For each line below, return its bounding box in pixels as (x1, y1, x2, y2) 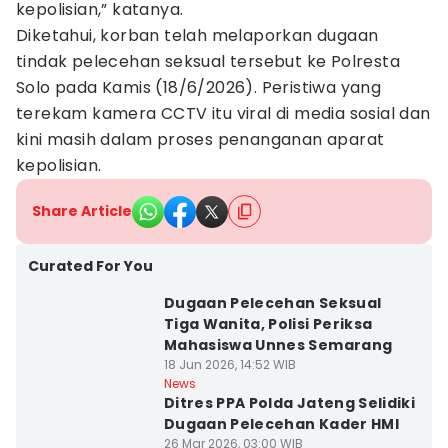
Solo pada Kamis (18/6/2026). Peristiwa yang (16, 76, 382, 99)
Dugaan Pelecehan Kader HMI (163, 414, 399, 434)
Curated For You (28, 256, 153, 276)
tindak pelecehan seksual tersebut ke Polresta (16, 50, 400, 73)
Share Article (32, 201, 132, 221)
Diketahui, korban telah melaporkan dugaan (16, 24, 379, 47)
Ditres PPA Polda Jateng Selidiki (163, 393, 416, 413)
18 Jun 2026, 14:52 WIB (163, 356, 296, 373)
